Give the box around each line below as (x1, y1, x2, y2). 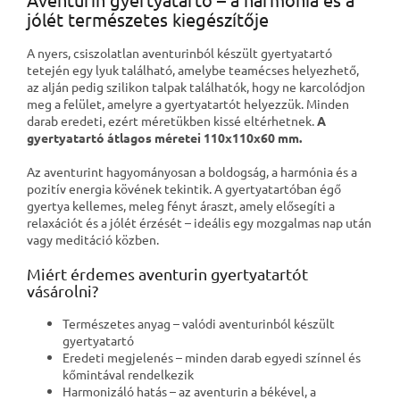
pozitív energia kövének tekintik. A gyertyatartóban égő (27, 179, 341, 196)
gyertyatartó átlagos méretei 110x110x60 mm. (27, 129, 302, 146)
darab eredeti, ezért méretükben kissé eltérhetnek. (27, 112, 317, 129)
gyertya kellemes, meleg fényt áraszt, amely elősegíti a (27, 196, 335, 213)
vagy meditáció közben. (27, 230, 159, 247)
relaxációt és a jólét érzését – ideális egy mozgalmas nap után (27, 213, 371, 230)
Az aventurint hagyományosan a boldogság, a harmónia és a (27, 162, 357, 179)
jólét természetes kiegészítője (27, 8, 269, 31)
